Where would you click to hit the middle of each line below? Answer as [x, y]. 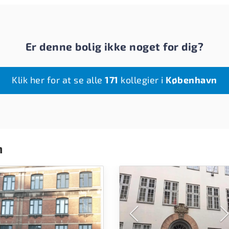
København [191, 80]
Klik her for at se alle [59, 80]
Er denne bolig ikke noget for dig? [114, 47]
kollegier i [142, 80]
